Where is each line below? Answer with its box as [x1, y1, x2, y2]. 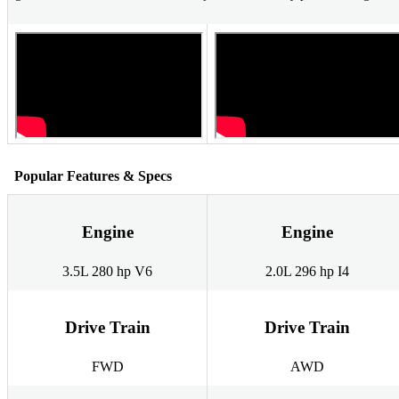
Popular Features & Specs [14, 167, 172, 183]
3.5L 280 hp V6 [62, 264, 152, 280]
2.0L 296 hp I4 [265, 264, 349, 280]
